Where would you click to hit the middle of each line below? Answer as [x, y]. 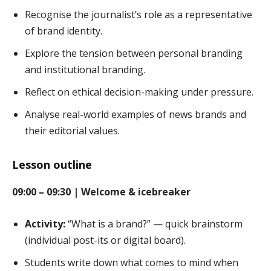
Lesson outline [52, 165]
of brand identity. [64, 31]
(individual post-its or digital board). [105, 240]
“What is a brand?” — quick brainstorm [154, 224]
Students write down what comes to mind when [132, 263]
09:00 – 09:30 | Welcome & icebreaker [101, 192]
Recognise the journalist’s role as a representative [139, 15]
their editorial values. [72, 131]
